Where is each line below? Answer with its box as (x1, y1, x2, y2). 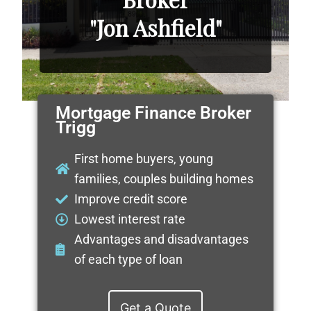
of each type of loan (74, 252, 183, 267)
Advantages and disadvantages (74, 232, 249, 247)
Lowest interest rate (74, 212, 186, 227)
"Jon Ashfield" (89, 12, 222, 42)
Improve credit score (74, 192, 188, 207)
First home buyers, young (74, 151, 214, 167)
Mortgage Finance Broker (55, 103, 251, 124)
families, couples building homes (74, 171, 254, 187)
